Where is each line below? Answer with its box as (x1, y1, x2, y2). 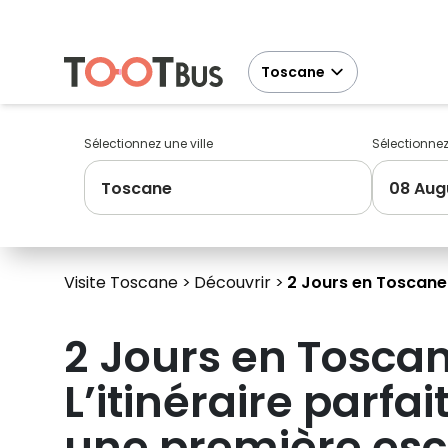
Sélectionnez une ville (84, 135, 213, 152)
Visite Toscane (64, 271, 178, 294)
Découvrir (194, 271, 271, 294)
